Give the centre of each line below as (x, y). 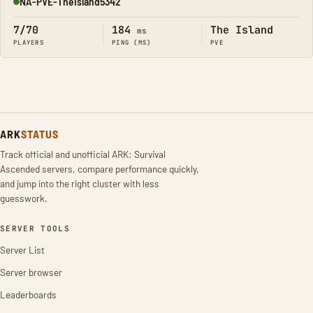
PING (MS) (132, 43)
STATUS (39, 134)
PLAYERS (29, 43)
